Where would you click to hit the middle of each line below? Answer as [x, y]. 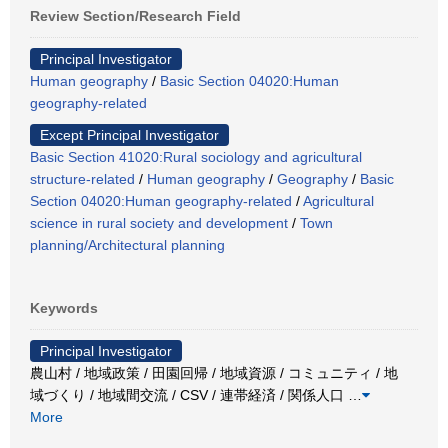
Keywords [64, 307]
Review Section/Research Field [135, 15]
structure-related [82, 178]
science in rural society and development [159, 222]
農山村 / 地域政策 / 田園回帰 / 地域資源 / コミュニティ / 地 [214, 372]
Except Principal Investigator [129, 134]
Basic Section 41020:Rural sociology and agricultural [196, 156]
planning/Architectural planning [127, 244]
